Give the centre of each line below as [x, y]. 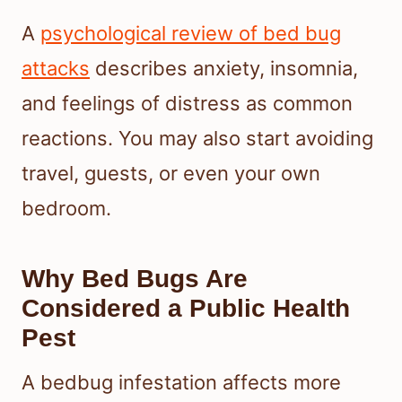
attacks [56, 69]
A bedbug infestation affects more [181, 383]
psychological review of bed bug [191, 34]
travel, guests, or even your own [171, 174]
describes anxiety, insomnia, [224, 69]
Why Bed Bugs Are [135, 279]
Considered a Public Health [186, 309]
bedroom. [66, 209]
